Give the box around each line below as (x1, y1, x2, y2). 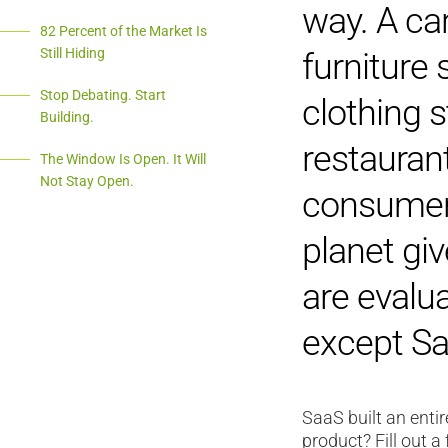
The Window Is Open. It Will (40, 150, 206, 167)
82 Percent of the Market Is (40, 22, 207, 39)
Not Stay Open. (40, 172, 134, 189)
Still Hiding (40, 44, 105, 61)
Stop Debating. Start (40, 86, 166, 103)
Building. (40, 108, 94, 125)
